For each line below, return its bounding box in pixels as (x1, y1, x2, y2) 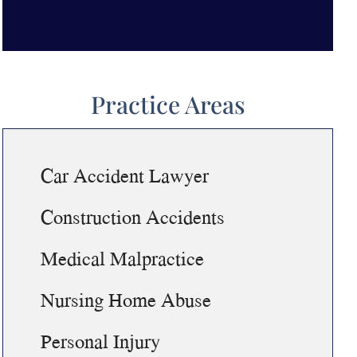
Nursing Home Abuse (41, 284, 212, 314)
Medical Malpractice (41, 243, 205, 273)
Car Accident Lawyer (41, 160, 210, 190)
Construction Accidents (41, 202, 226, 231)
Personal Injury (41, 326, 161, 355)
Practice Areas (90, 88, 245, 120)
